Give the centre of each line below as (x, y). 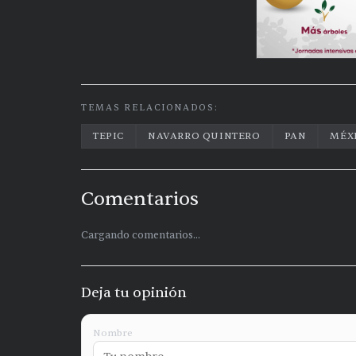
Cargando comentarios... (141, 236)
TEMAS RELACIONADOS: (150, 108)
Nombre (113, 333)
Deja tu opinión (134, 293)
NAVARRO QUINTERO (204, 136)
